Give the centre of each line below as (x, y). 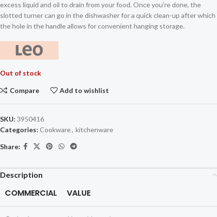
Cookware (55, 130)
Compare (24, 90)
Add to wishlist (85, 90)
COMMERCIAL (31, 193)
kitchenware (94, 130)
